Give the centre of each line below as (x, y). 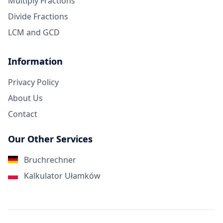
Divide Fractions (38, 16)
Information (35, 61)
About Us (25, 98)
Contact (23, 114)
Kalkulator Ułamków (61, 175)
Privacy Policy (33, 82)
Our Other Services (50, 139)
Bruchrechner (49, 160)
